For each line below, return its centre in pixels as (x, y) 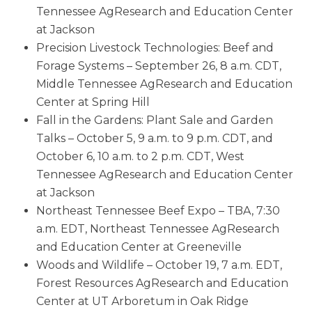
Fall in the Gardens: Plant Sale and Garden (155, 120)
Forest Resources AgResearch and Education (162, 283)
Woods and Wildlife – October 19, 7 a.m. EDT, (159, 265)
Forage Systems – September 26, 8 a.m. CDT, (159, 66)
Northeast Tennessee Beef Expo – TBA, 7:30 (158, 211)
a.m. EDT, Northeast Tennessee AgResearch (158, 229)
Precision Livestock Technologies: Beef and (155, 48)
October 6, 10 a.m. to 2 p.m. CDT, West (140, 157)
